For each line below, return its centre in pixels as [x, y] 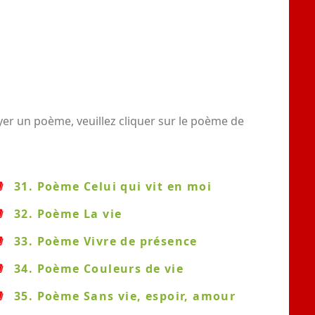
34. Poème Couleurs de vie [99, 269]
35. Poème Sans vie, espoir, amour [125, 296]
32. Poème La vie [68, 214]
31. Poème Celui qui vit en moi [113, 186]
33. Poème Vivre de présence [106, 241]
